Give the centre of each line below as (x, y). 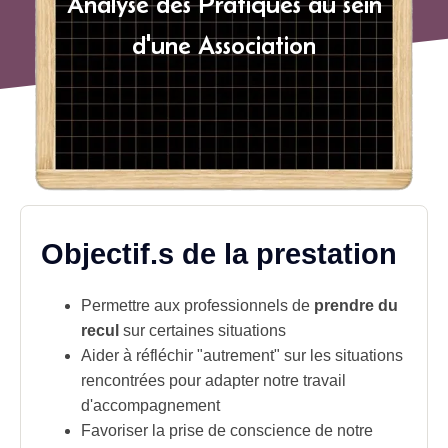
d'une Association (224, 44)
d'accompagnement (150, 405)
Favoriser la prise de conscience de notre (227, 430)
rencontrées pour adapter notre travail (213, 380)
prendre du (356, 305)
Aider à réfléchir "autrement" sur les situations (242, 355)
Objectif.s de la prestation (219, 254)
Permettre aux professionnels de (197, 305)
